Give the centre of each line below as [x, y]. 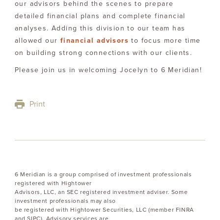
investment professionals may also [65, 201]
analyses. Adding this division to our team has [100, 28]
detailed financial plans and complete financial [100, 16]
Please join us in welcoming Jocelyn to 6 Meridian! [109, 70]
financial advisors [95, 40]
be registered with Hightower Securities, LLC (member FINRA [104, 209]
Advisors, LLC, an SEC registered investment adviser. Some [101, 192]
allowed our [38, 40]
